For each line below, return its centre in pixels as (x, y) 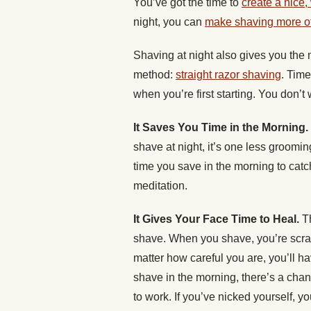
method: (154, 75)
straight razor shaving (228, 75)
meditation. (162, 186)
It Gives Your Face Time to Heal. (218, 219)
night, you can (169, 22)
